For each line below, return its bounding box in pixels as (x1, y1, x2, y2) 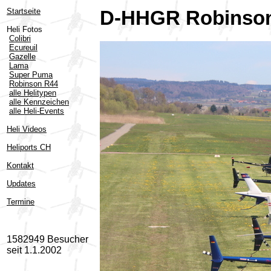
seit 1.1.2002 (7, 245, 62, 256)
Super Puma (9, 70, 53, 79)
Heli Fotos (7, 25, 42, 34)
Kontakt (7, 161, 34, 170)
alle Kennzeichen (9, 97, 69, 106)
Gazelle (9, 52, 36, 61)
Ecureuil (9, 43, 38, 52)
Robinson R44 (9, 79, 58, 88)
